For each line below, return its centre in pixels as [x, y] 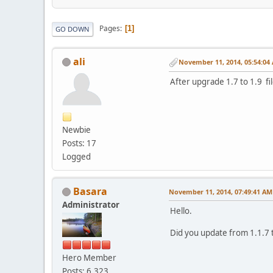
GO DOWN [73, 29]
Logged [76, 156]
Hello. [181, 211]
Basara [90, 191]
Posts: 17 [79, 143]
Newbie [76, 129]
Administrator [91, 204]
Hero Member [89, 257]
